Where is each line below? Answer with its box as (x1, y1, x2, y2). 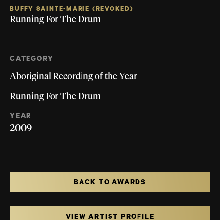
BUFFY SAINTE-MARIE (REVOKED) (10, 4, 134, 13)
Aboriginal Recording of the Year (10, 72, 137, 82)
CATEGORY (10, 54, 54, 63)
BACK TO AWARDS (74, 177, 146, 187)
